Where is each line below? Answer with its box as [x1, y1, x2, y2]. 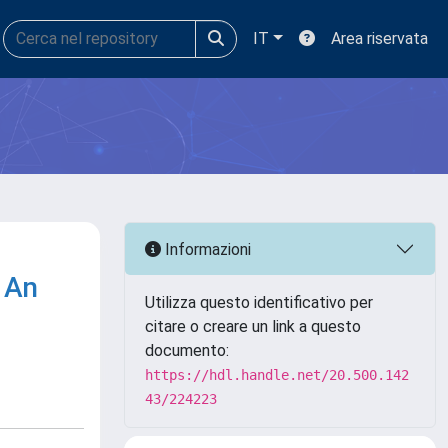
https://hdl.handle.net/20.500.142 [145, 367, 409, 383]
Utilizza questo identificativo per [145, 293, 373, 312]
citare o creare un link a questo [145, 317, 361, 336]
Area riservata [331, 29, 428, 48]
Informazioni [161, 239, 251, 259]
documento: [145, 341, 229, 360]
